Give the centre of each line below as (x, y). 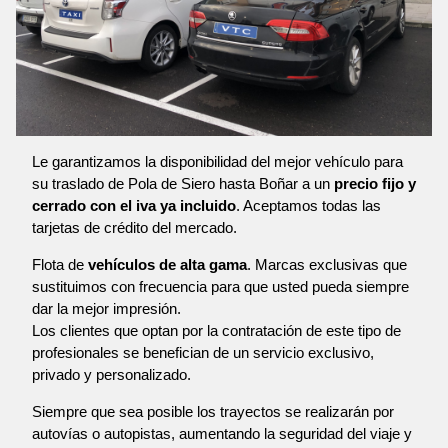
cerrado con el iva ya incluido (134, 205)
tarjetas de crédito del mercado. (134, 227)
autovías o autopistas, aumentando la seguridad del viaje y (222, 433)
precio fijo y (375, 183)
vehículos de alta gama (167, 264)
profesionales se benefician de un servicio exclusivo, (203, 352)
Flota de (60, 264)
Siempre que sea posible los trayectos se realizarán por (213, 411)
